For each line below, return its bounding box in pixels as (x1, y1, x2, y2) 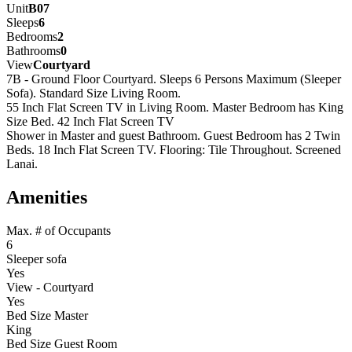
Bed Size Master (6, 308, 88, 322)
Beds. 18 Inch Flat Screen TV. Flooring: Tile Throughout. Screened (6, 143, 341, 157)
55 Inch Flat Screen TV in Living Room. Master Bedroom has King (6, 101, 343, 115)
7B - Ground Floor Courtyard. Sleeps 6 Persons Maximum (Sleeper (6, 72, 341, 86)
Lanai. (6, 157, 38, 171)
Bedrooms (6, 30, 57, 44)
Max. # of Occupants (6, 223, 111, 237)
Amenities (6, 186, 87, 207)
